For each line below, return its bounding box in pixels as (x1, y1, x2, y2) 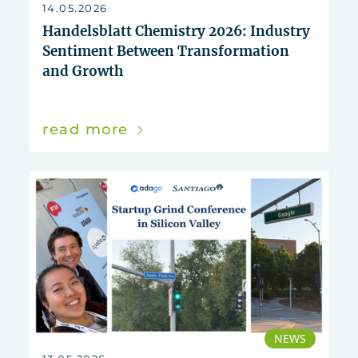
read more (42, 121, 133, 139)
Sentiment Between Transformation (42, 42, 289, 61)
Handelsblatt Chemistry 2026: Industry (42, 22, 310, 41)
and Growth (42, 62, 123, 81)
